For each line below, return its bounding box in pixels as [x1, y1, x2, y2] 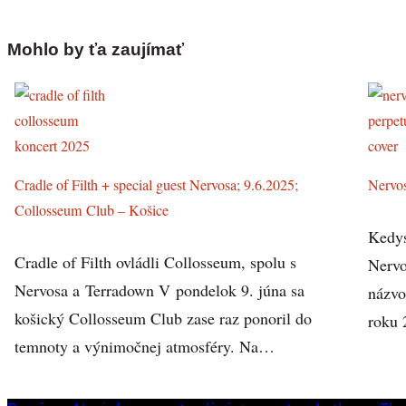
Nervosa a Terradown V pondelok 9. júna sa [14, 279, 304, 302]
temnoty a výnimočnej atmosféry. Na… [14, 335, 275, 358]
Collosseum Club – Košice [14, 200, 169, 221]
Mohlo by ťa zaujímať [7, 39, 184, 59]
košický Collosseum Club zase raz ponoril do [14, 307, 312, 330]
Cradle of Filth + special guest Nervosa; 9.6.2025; [14, 175, 298, 196]
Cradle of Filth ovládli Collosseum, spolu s [14, 251, 296, 274]
